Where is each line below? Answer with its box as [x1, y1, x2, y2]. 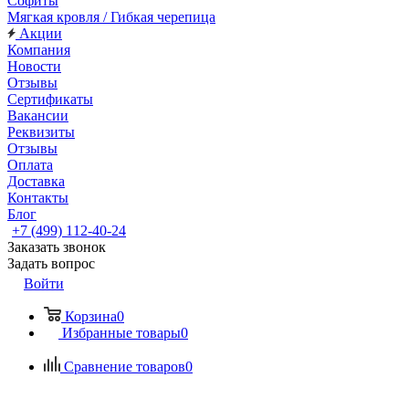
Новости [7, 58, 61, 74]
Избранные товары [62, 325, 181, 341]
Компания [7, 42, 70, 58]
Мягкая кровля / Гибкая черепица [7, 9, 215, 25]
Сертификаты [7, 91, 93, 107]
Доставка [7, 173, 65, 189]
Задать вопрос [7, 256, 95, 271]
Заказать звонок [7, 239, 106, 255]
